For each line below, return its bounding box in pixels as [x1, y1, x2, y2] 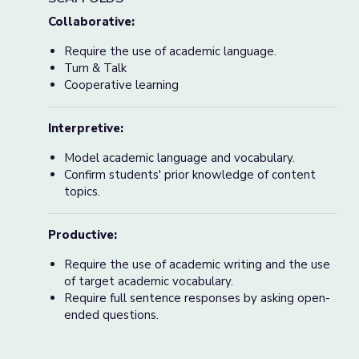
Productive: [48, 227, 120, 243]
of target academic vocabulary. [64, 273, 233, 289]
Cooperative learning [64, 77, 179, 93]
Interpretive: [48, 120, 123, 136]
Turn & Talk [64, 60, 127, 76]
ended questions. [64, 307, 162, 323]
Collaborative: [48, 14, 135, 30]
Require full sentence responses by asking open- [64, 290, 330, 306]
